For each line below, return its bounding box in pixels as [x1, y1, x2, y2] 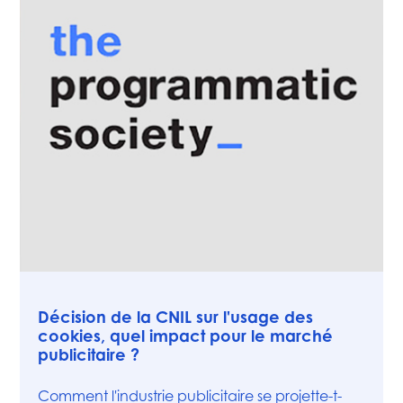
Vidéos [38, 281, 75, 295]
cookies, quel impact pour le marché [38, 326, 334, 346]
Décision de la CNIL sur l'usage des [38, 307, 314, 327]
